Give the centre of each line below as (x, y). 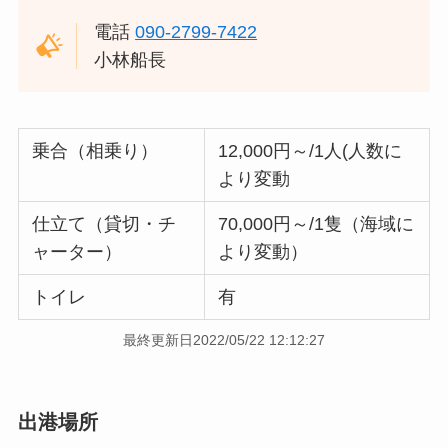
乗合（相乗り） (95, 150)
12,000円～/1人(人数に (310, 150)
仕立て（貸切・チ (104, 223)
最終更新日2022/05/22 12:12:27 (224, 340)
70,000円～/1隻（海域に (316, 223)
